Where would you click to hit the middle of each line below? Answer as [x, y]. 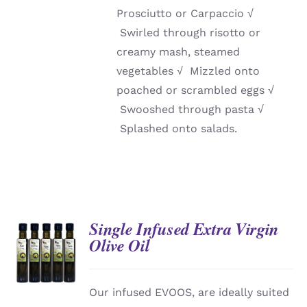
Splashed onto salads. [179, 129]
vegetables [147, 71]
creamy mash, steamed [179, 52]
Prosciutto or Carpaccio [182, 14]
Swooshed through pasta [189, 110]
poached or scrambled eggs [193, 90]
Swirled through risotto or [191, 33]
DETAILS [46, 255]
